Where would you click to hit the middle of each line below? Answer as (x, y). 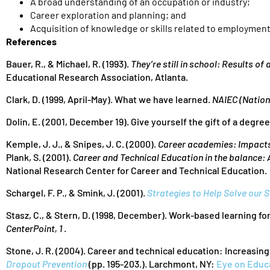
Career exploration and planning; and (108, 15)
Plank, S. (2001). (39, 157)
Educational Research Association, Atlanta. (97, 77)
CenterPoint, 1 (34, 228)
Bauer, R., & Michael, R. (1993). (68, 64)
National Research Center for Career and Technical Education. (137, 170)
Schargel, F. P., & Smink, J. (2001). (77, 193)
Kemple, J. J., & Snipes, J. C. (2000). (82, 144)
